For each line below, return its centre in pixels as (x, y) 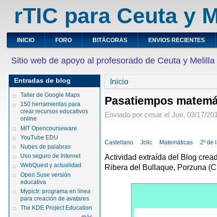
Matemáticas (176, 142)
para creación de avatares (55, 198)
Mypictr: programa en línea (56, 191)
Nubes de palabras (46, 147)
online (29, 119)
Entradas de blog (43, 80)
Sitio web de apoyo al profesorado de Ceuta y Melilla (113, 61)
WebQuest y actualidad (51, 165)
